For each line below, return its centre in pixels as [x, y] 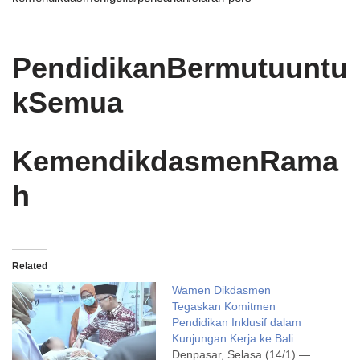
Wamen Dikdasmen [221, 290]
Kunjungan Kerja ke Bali [233, 338]
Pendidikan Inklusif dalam [237, 322]
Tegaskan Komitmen [224, 306]
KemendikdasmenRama [175, 161]
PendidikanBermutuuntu [180, 67]
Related [30, 266]
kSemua [67, 102]
